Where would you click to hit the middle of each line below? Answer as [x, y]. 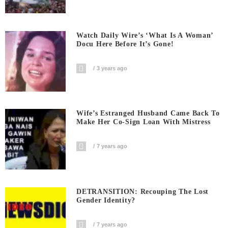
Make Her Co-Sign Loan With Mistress [144, 122]
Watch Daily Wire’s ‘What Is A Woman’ [145, 35]
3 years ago [112, 68]
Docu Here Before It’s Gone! [125, 44]
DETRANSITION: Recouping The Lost [143, 191]
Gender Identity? [106, 200]
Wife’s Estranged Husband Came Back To [148, 113]
